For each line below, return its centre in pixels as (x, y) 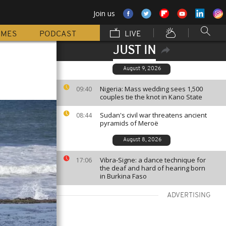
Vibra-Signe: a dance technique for (153, 160)
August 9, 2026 (142, 69)
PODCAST (58, 34)
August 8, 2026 (142, 140)
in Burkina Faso (123, 176)
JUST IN (134, 51)
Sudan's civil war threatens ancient (153, 115)
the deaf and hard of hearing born (153, 168)
